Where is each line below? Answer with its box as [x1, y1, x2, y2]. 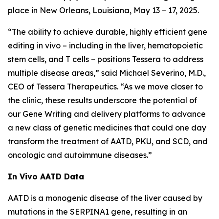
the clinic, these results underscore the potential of [8, 95, 197, 105]
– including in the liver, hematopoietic [63, 41, 203, 50]
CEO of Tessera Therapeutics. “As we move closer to [8, 82, 203, 91]
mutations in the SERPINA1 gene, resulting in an [8, 207, 187, 217]
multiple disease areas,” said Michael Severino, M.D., [8, 68, 206, 78]
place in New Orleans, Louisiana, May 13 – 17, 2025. [8, 5, 199, 15]
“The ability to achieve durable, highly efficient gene [8, 27, 207, 37]
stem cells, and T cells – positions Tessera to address [8, 54, 203, 64]
